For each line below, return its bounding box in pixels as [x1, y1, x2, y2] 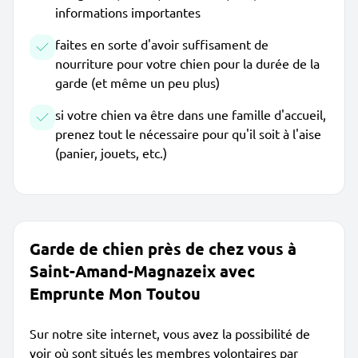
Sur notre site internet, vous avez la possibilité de [30, 325, 310, 341]
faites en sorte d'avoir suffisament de [55, 36, 268, 52]
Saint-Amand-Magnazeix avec [30, 261, 255, 281]
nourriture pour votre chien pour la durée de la [55, 55, 320, 71]
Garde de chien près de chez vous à [30, 238, 296, 259]
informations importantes [55, 4, 201, 20]
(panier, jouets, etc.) [55, 145, 167, 161]
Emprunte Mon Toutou [30, 283, 201, 304]
